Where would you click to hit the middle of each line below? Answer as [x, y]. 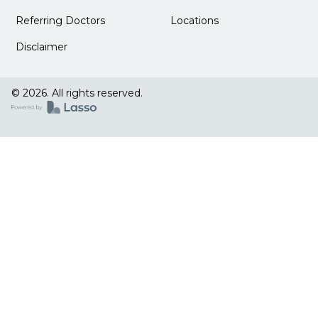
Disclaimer [42, 47]
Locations [194, 21]
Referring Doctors [61, 21]
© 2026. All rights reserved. [77, 93]
